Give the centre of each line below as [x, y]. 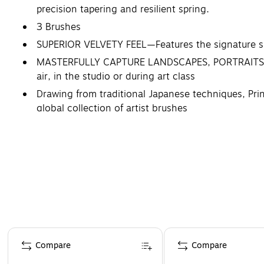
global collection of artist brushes [112, 108]
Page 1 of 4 [29, 232]
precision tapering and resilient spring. [123, 9]
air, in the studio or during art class [116, 76]
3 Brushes [59, 27]
